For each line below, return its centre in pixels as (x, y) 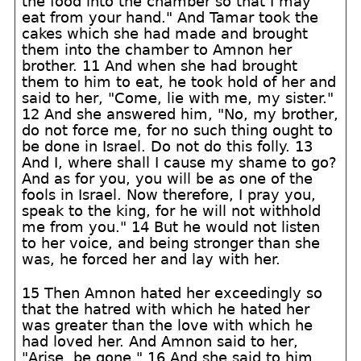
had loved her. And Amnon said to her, (160, 341)
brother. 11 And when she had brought (160, 66)
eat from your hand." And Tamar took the (170, 17)
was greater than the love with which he (168, 325)
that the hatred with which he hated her (166, 309)
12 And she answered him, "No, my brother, (180, 114)
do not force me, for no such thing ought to (178, 130)
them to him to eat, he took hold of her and (179, 82)
